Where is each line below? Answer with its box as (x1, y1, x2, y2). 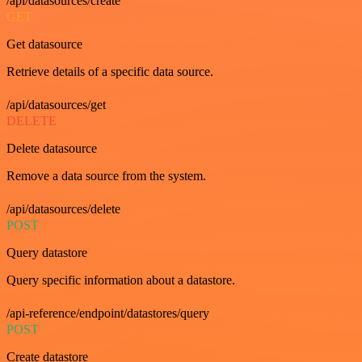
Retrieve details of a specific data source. (6, 65, 213, 78)
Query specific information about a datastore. (6, 273, 235, 287)
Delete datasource (6, 141, 97, 155)
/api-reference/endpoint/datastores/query (6, 306, 209, 320)
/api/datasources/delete (6, 202, 120, 216)
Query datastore (6, 246, 87, 259)
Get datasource (6, 37, 82, 51)
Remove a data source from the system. (6, 169, 206, 183)
